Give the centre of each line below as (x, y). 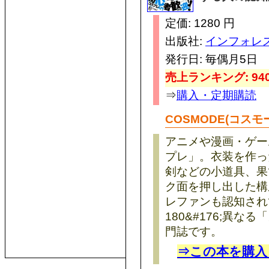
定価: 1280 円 (200, 23)
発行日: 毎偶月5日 (211, 59)
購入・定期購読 (216, 95)
